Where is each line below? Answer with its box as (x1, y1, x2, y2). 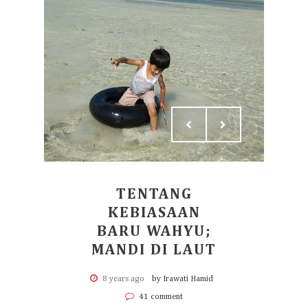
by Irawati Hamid (151, 275, 213, 283)
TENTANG (115, 187, 192, 202)
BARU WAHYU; (96, 224, 212, 239)
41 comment (137, 293, 183, 301)
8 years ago (102, 275, 144, 283)
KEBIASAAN (107, 206, 201, 221)
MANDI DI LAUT (91, 243, 217, 258)
